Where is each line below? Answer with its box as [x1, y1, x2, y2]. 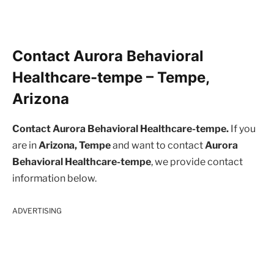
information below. [12, 172, 97, 185]
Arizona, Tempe [39, 139, 111, 152]
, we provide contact [151, 156, 243, 168]
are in [12, 139, 39, 152]
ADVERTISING [12, 206, 62, 215]
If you [229, 123, 256, 135]
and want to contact [111, 139, 205, 152]
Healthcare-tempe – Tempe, [12, 68, 209, 87]
